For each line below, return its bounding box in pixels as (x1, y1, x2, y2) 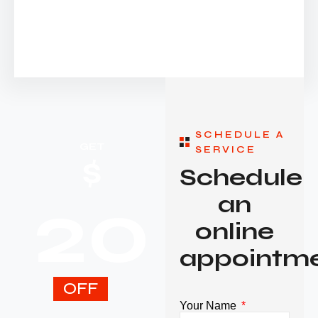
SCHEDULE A (195, 128, 285, 141)
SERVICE (195, 143, 257, 155)
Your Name (179, 299, 239, 312)
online (194, 216, 274, 246)
